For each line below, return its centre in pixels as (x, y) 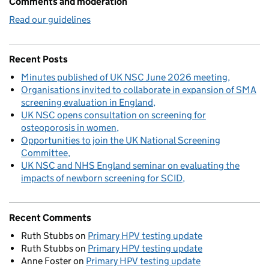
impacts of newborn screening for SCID (102, 178)
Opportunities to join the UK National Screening (121, 141)
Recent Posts (38, 59)
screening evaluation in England (87, 103)
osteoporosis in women (69, 128)
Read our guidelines (50, 20)
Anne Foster (46, 261)
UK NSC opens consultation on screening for (113, 115)
